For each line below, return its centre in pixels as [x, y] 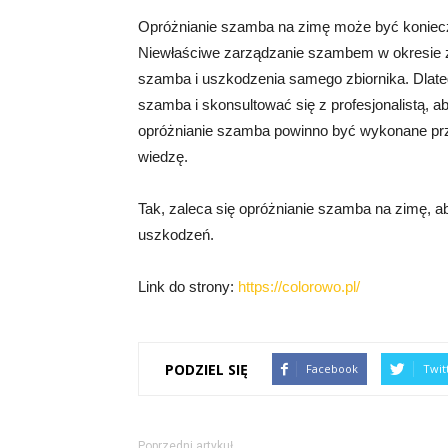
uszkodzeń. [176, 234]
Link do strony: [188, 286]
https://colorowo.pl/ [299, 286]
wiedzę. [163, 156]
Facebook [332, 368]
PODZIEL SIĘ [206, 369]
